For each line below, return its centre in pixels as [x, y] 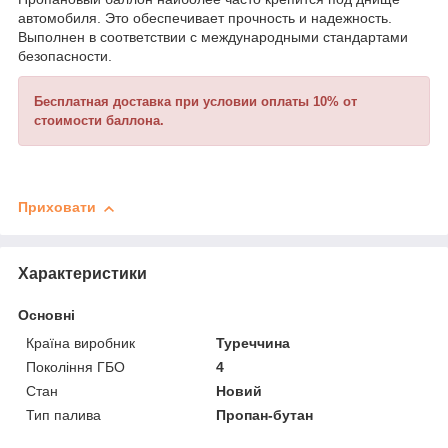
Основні [46, 314]
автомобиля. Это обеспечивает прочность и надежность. [205, 18]
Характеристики [82, 273]
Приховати [57, 207]
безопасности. [65, 56]
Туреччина [253, 342]
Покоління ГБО [75, 366]
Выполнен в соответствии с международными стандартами [213, 37]
